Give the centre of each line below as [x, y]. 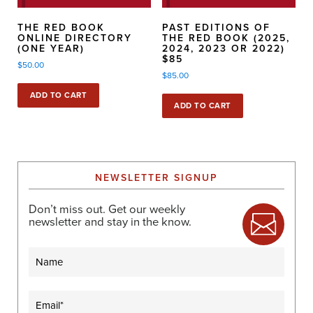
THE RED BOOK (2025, [226, 38]
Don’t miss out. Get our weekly [107, 209]
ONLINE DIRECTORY [75, 38]
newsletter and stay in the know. [110, 221]
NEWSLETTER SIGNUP [156, 177]
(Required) [72, 297]
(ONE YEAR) [51, 48]
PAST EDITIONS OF [216, 27]
